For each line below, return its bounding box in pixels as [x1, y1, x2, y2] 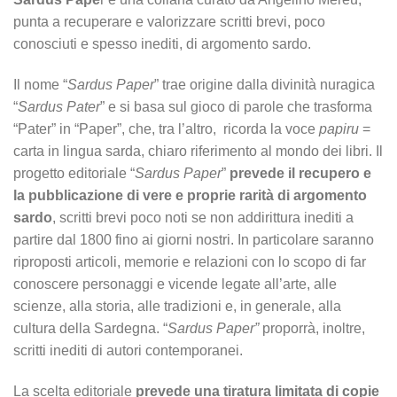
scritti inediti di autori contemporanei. [13, 343, 243, 359]
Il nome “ [13, 77, 67, 93]
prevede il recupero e [230, 166, 371, 182]
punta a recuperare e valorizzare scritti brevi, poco [13, 14, 325, 30]
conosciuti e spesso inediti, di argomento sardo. [13, 36, 311, 52]
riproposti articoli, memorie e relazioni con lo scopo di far [13, 254, 366, 270]
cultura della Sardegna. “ [13, 321, 167, 337]
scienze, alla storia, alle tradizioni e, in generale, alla [13, 299, 341, 315]
